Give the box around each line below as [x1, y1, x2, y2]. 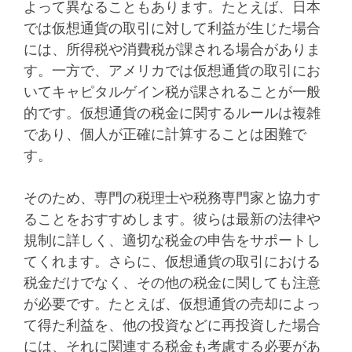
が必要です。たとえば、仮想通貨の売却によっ [24, 295, 321, 313]
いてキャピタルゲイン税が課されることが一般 [24, 83, 321, 101]
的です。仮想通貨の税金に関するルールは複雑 [24, 104, 321, 123]
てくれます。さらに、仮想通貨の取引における [24, 253, 321, 271]
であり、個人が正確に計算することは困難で [24, 126, 306, 144]
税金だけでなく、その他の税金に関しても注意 [24, 274, 321, 292]
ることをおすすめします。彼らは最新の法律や [24, 211, 321, 229]
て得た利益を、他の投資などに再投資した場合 [24, 317, 321, 335]
